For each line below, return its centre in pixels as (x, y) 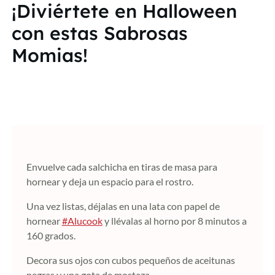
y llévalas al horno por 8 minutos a (174, 221)
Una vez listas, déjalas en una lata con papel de (123, 206)
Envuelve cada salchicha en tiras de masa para (122, 167)
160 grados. (51, 235)
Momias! (49, 55)
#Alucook (82, 221)
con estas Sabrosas (99, 33)
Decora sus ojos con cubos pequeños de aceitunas (130, 260)
